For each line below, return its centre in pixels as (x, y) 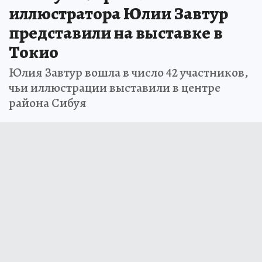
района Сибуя (48, 103)
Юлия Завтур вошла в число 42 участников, (129, 73)
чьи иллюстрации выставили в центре (115, 88)
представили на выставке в (116, 33)
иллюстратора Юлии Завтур (118, 14)
